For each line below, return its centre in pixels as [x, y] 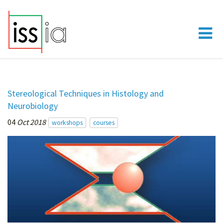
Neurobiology [33, 106]
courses [104, 123]
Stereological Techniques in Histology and [86, 94]
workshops [67, 123]
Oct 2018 [31, 122]
